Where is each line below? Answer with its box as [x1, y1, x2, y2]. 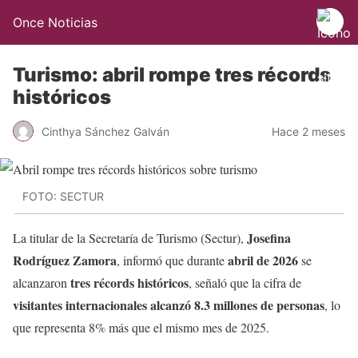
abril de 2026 [228, 250, 298, 269]
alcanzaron [13, 273, 70, 291]
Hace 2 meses [272, 124, 345, 138]
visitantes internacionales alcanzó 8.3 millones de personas [13, 295, 324, 314]
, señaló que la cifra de [189, 273, 301, 291]
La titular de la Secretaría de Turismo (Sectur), [13, 229, 247, 246]
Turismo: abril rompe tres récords [13, 63, 331, 86]
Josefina [247, 228, 291, 247]
